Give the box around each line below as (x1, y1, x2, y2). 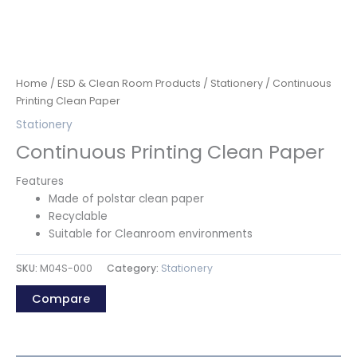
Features (16, 173, 64, 189)
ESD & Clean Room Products (57, 76, 201, 90)
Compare (32, 290, 90, 307)
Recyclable (49, 208, 108, 224)
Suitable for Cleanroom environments (49, 226, 253, 241)
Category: (107, 261, 161, 275)
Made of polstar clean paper (49, 190, 205, 206)
